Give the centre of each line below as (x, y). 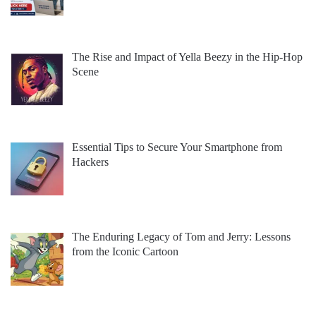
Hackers (90, 162)
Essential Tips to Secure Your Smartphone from (177, 147)
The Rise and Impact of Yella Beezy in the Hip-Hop (187, 56)
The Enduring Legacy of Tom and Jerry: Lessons (181, 237)
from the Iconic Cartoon (125, 252)
